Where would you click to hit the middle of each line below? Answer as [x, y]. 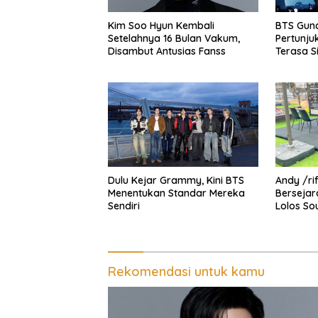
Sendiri [124, 206]
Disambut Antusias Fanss [167, 51]
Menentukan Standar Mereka [176, 193]
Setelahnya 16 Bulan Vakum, [174, 39]
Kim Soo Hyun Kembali [161, 26]
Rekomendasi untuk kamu [186, 272]
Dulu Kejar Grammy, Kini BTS [176, 181]
